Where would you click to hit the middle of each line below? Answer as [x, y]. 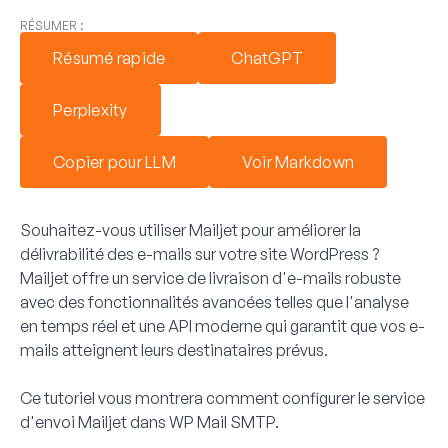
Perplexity [90, 109]
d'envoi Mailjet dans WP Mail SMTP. [149, 421]
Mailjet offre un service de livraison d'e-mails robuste [210, 277]
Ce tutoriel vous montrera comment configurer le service [222, 397]
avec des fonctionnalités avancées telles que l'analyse [214, 301]
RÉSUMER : [52, 25]
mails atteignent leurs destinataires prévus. [174, 349]
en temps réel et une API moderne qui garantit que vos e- [222, 325]
